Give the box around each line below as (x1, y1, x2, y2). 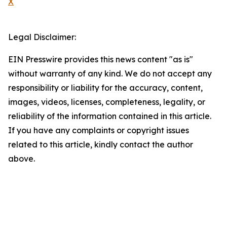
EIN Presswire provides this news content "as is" (8, 54, 193, 65)
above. (8, 154, 35, 164)
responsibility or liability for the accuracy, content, (8, 83, 203, 93)
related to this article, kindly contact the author (8, 139, 193, 150)
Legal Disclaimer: (8, 32, 76, 43)
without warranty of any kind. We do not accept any (8, 68, 212, 79)
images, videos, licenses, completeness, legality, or (8, 97, 205, 107)
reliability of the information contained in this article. (8, 111, 211, 122)
